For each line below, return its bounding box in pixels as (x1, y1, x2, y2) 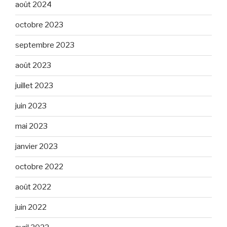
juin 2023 (15, 101, 47, 110)
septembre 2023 (15, 41, 74, 50)
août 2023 (15, 61, 51, 70)
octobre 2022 (15, 162, 63, 171)
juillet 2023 (15, 81, 53, 90)
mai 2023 (15, 122, 48, 131)
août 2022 (15, 182, 51, 192)
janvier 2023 (15, 142, 58, 151)
